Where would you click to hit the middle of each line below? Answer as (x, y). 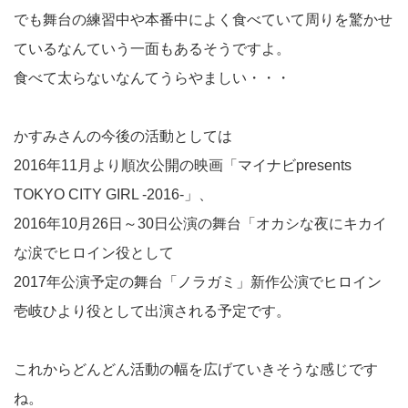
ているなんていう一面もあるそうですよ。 (152, 49)
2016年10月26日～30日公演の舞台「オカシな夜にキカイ (200, 224)
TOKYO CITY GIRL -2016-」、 (113, 194)
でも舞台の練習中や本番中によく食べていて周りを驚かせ (203, 20)
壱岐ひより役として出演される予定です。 (152, 311)
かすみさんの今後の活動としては (123, 136)
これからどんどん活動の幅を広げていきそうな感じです (196, 369)
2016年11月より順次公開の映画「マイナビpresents (183, 165)
